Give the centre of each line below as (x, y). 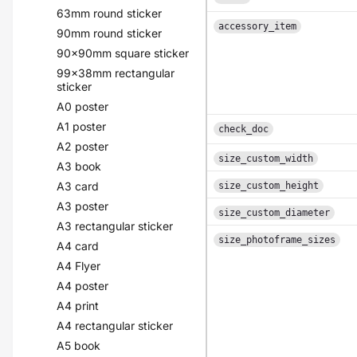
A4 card (78, 246)
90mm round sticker (110, 33)
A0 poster (83, 106)
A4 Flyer (79, 266)
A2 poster (83, 146)
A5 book (79, 345)
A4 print (78, 306)
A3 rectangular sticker (115, 226)
